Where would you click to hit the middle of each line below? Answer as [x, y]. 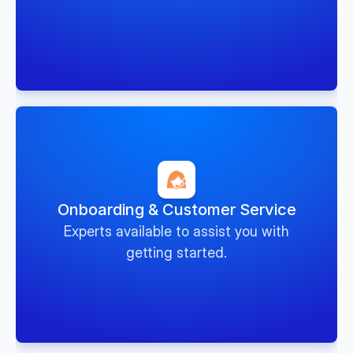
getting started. [176, 253]
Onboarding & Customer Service [176, 210]
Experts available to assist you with [176, 231]
